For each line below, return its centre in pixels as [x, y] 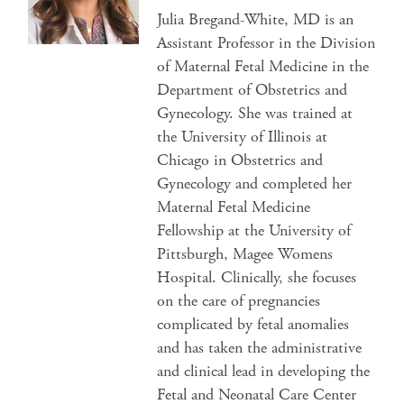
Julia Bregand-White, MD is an [256, 19]
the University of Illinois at [243, 137]
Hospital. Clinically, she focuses [257, 277]
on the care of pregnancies [239, 301]
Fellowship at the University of [254, 230]
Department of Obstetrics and [252, 90]
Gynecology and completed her [255, 184]
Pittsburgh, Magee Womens [245, 254]
